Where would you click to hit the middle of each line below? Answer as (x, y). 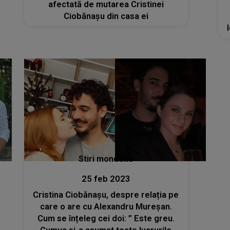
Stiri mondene (106, 159)
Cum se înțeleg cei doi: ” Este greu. (106, 218)
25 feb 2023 (106, 179)
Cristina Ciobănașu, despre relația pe (106, 195)
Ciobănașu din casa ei (106, 16)
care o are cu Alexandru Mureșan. (106, 206)
